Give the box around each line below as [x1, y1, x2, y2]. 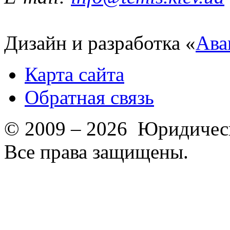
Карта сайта [25, 63, 124, 85]
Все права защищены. [4, 140, 188, 163]
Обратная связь [25, 86, 154, 108]
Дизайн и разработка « [4, 31, 196, 54]
